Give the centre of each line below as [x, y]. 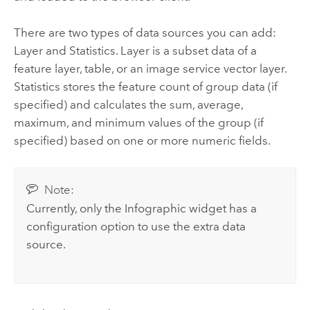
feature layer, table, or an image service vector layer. [150, 68]
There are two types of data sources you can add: [145, 32]
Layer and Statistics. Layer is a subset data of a [135, 50]
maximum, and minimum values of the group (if [138, 122]
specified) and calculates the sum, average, [128, 104]
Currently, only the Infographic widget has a [142, 208]
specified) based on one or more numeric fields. [142, 140]
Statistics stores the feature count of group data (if [145, 86]
